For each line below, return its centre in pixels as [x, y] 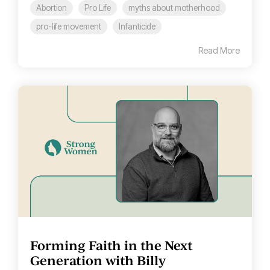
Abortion [52, 8]
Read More [219, 50]
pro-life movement [69, 26]
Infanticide [137, 26]
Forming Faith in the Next [111, 245]
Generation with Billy [98, 260]
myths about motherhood [174, 8]
